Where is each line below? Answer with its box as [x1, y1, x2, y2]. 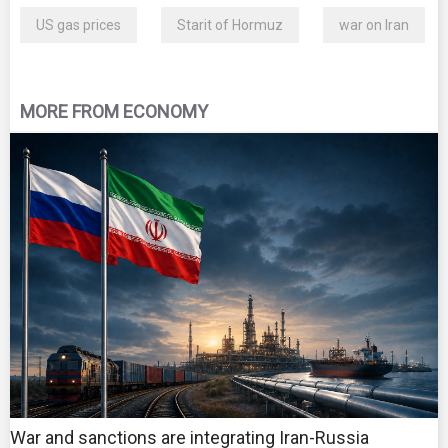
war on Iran [339, 17, 409, 34]
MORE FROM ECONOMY [20, 101, 208, 123]
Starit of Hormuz [177, 17, 283, 34]
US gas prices [36, 17, 121, 34]
